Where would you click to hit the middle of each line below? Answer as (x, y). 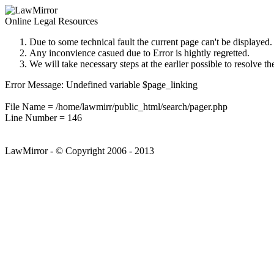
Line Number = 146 (43, 118)
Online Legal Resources (51, 21)
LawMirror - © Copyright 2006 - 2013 (80, 151)
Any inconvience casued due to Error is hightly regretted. (139, 53)
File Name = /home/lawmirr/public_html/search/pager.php (116, 107)
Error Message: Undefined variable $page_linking (101, 85)
